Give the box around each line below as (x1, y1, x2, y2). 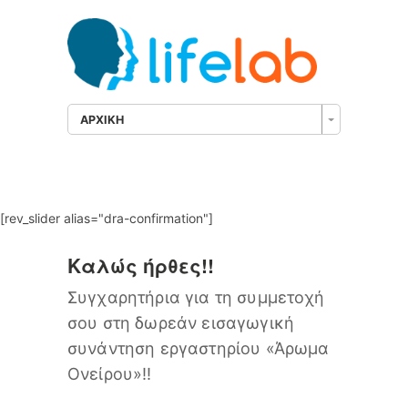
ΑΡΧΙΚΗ (79, 113, 124, 127)
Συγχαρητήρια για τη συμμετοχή (67, 288, 325, 308)
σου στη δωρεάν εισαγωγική (67, 313, 295, 333)
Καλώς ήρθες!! (67, 251, 214, 280)
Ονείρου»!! (67, 364, 152, 384)
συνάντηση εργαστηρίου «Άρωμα (67, 339, 330, 359)
